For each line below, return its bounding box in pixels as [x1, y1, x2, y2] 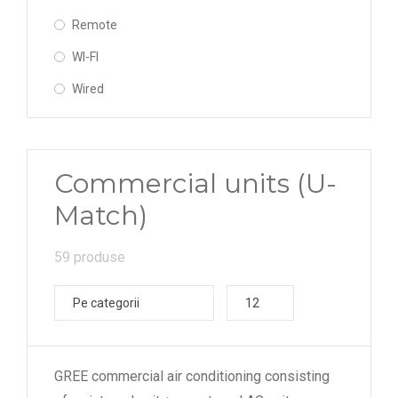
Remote [72, 18, 117, 32]
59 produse [54, 249, 125, 266]
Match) [54, 199, 147, 232]
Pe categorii [73, 296, 139, 310]
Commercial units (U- [54, 167, 337, 200]
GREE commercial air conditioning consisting [54, 368, 330, 385]
